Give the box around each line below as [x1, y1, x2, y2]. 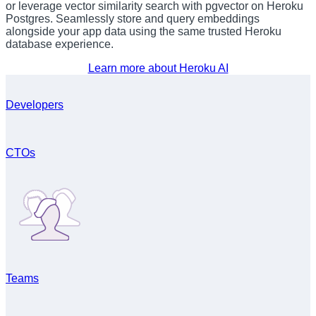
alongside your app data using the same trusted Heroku [6, 25, 281, 38]
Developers [6, 99, 63, 111]
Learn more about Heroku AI [87, 62, 229, 75]
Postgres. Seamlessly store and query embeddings [6, 13, 260, 25]
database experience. [6, 38, 114, 51]
